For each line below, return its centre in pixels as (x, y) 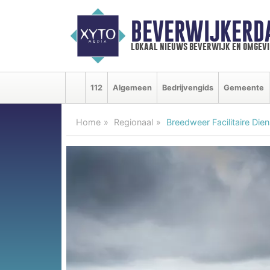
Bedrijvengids (188, 87)
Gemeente (244, 87)
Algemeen (132, 87)
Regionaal (133, 122)
